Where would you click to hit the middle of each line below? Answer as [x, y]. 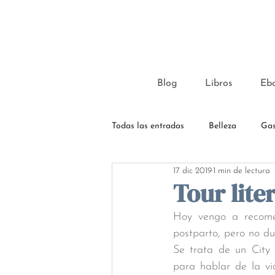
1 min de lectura [242, 171]
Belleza [223, 126]
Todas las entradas [148, 126]
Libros [219, 83]
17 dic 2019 [192, 171]
